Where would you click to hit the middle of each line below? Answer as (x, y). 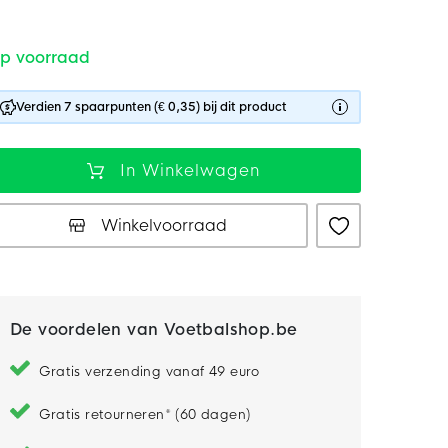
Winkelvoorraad (164, 225)
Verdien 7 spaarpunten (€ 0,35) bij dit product (151, 107)
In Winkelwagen (190, 170)
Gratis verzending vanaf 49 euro (149, 371)
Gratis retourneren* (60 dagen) (145, 414)
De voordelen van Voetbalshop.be (154, 329)
